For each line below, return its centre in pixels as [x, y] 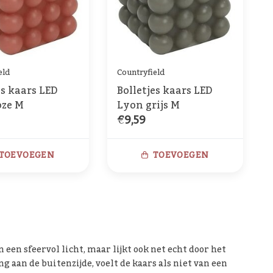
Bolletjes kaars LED [165, 91]
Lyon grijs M [148, 106]
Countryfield [140, 72]
